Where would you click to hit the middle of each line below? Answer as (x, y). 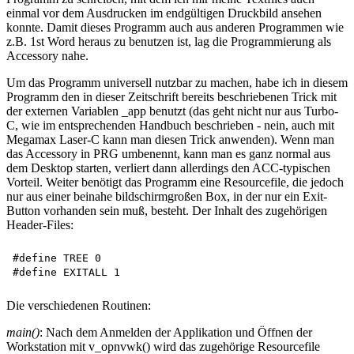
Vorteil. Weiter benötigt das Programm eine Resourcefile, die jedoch (175, 182)
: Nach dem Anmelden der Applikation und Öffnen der (176, 332)
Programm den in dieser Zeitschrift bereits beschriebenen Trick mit (171, 96)
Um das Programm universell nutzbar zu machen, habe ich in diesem (177, 82)
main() (23, 332)
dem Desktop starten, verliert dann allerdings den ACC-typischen (168, 168)
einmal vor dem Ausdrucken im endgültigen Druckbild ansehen (164, 13)
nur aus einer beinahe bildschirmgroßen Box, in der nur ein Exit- (167, 196)
